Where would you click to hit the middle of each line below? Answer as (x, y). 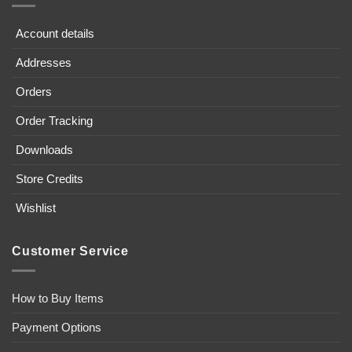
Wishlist (35, 208)
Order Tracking (54, 121)
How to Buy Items (58, 298)
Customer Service (70, 251)
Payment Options (57, 327)
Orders (33, 92)
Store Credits (49, 179)
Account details (55, 34)
